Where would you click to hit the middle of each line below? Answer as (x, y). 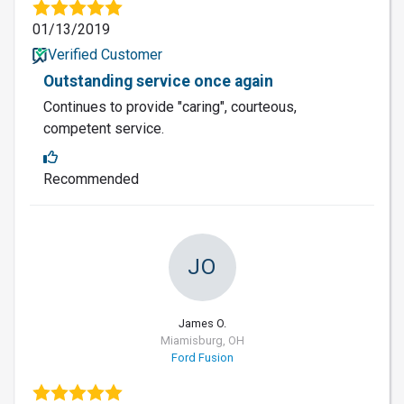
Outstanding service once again (158, 81)
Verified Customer (105, 54)
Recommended (91, 179)
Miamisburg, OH (202, 340)
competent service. (104, 128)
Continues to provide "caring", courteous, (170, 106)
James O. (202, 323)
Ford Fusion (202, 357)
